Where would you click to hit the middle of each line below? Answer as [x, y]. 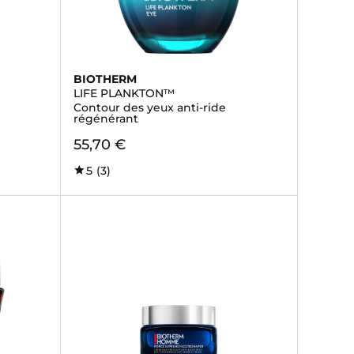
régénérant [105, 119]
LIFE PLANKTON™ [124, 93]
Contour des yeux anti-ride [149, 107]
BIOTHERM [105, 79]
